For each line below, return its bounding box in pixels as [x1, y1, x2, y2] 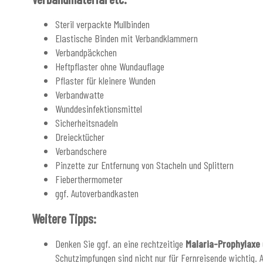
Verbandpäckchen [55, 45, 117, 59]
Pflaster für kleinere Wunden [55, 73, 156, 87]
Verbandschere [55, 144, 107, 157]
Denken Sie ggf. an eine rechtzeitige [55, 237, 186, 250]
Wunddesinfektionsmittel [55, 102, 142, 115]
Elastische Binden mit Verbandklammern [55, 31, 198, 45]
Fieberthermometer [55, 172, 123, 186]
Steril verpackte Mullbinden [55, 17, 150, 31]
